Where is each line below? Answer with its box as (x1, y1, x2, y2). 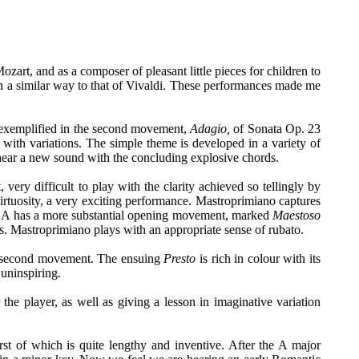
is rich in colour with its (196, 252, 321, 265)
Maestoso (272, 208, 321, 222)
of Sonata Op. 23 (230, 122, 321, 135)
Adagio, (187, 122, 231, 135)
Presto (163, 252, 196, 265)
